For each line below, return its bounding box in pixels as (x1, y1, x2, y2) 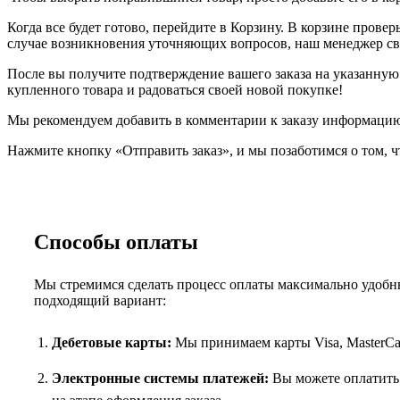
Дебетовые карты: (52, 334, 171, 350)
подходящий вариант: (34, 292, 166, 308)
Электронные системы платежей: (52, 370, 269, 386)
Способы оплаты (34, 229, 198, 254)
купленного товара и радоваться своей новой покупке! (7, 81, 343, 97)
